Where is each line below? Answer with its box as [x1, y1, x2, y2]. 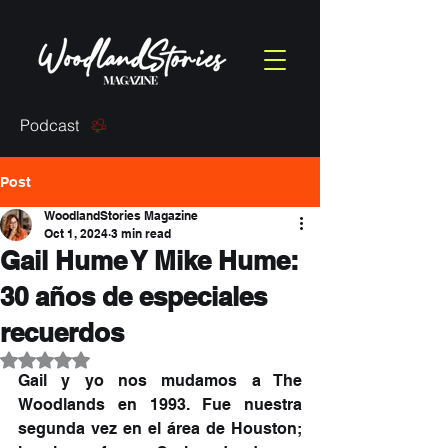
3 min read [111, 226, 171, 241]
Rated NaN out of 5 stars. [44, 351, 205, 367]
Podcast [19, 115, 79, 135]
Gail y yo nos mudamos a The [18, 371, 302, 390]
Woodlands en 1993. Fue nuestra [18, 395, 302, 414]
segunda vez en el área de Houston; [18, 419, 302, 438]
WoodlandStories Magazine [44, 208, 198, 223]
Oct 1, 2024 [44, 226, 108, 241]
